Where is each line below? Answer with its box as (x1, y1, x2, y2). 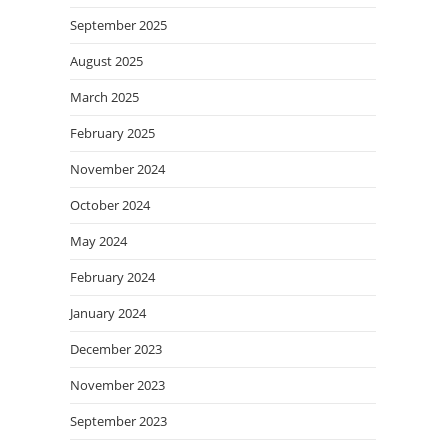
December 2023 (70, 340, 162, 358)
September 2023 (70, 412, 167, 430)
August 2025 (70, 52, 143, 70)
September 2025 (70, 16, 167, 34)
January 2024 (70, 304, 146, 322)
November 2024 (70, 160, 165, 178)
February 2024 (70, 268, 155, 286)
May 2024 (70, 232, 127, 250)
